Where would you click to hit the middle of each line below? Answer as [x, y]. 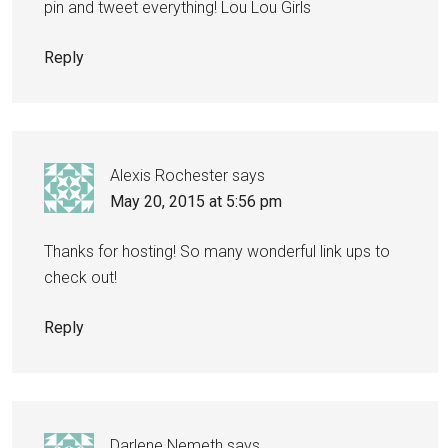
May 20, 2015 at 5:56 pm [196, 201]
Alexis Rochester [169, 175]
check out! [80, 277]
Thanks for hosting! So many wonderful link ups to [217, 251]
